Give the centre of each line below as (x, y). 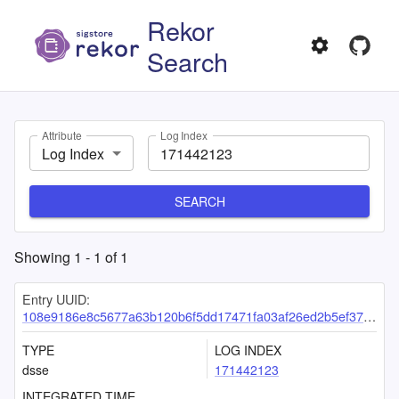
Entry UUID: (56, 299)
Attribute (62, 135)
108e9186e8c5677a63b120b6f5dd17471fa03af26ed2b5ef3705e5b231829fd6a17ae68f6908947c (193, 316)
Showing (44, 257)
